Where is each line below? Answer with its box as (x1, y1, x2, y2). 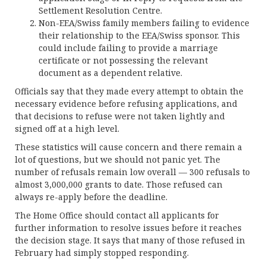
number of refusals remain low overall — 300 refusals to (15, 166, 250, 178)
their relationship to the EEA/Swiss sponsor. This (39, 30, 240, 41)
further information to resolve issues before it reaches (15, 222, 242, 233)
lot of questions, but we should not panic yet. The (15, 154, 220, 165)
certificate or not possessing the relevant (39, 55, 208, 66)
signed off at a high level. (15, 123, 119, 134)
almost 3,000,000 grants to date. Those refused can (15, 179, 223, 190)
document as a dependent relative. (39, 67, 182, 78)
